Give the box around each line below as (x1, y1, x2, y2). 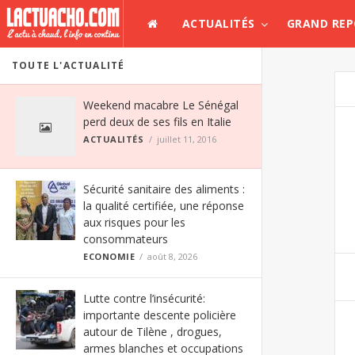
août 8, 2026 (147, 250, 198, 262)
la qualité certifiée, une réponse (83, 198, 244, 213)
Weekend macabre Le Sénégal (83, 97, 239, 113)
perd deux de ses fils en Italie (83, 114, 231, 129)
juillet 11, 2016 (156, 133, 216, 145)
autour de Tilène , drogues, (83, 324, 222, 339)
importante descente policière (83, 307, 236, 323)
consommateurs (83, 231, 168, 246)
